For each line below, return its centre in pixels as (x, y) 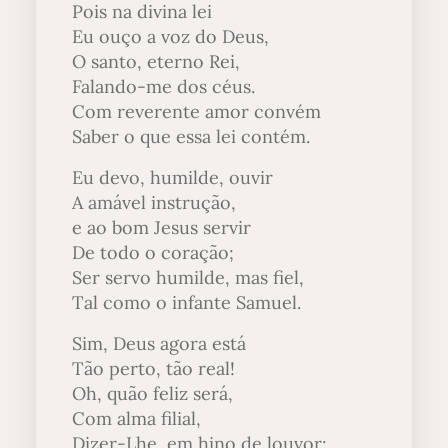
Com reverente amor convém (196, 111)
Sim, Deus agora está (159, 343)
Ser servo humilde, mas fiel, (188, 277)
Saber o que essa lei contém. (191, 136)
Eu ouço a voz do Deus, (170, 36)
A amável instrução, (154, 202)
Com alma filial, (136, 418)
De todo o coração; (153, 252)
